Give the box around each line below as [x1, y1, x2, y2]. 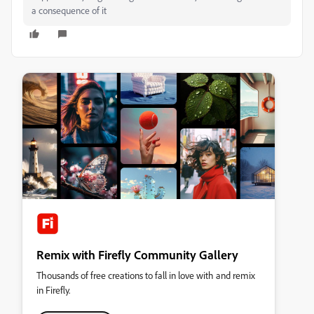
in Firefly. [36, 284, 70, 296]
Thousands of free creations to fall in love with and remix [36, 269, 255, 281]
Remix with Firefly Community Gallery [36, 247, 238, 262]
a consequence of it [32, 4, 107, 16]
